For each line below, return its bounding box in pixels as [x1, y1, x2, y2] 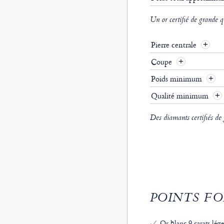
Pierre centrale [150, 39, 198, 51]
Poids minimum [150, 73, 204, 85]
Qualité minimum [150, 90, 210, 102]
